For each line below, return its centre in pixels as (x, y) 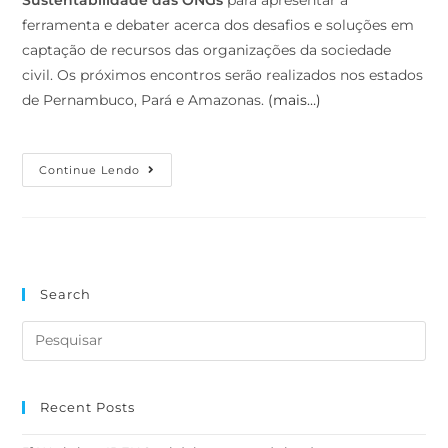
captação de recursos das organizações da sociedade (207, 49)
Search (66, 293)
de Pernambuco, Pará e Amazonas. (145, 99)
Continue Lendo (90, 169)
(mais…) (295, 99)
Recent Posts (88, 406)
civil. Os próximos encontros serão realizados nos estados (223, 74)
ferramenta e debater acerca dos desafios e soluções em (218, 24)
